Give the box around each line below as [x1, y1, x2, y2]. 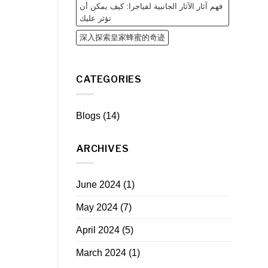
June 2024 [76, 179, 121, 190]
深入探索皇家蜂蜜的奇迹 [80, 33, 165, 42]
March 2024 [76, 248, 126, 258]
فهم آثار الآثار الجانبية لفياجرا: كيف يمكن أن [80, 2, 223, 11]
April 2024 [76, 225, 120, 236]
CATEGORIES [76, 74, 142, 86]
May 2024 [76, 202, 118, 213]
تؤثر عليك [80, 14, 111, 23]
